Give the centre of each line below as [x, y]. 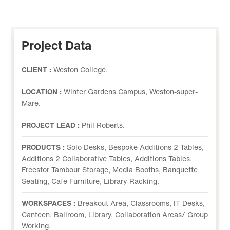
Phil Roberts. [103, 125]
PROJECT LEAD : [52, 125]
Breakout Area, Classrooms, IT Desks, [141, 203]
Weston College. [81, 70]
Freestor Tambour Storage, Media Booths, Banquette [110, 170]
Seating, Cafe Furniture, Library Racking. [91, 181]
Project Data [57, 45]
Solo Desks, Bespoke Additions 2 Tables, [136, 147]
